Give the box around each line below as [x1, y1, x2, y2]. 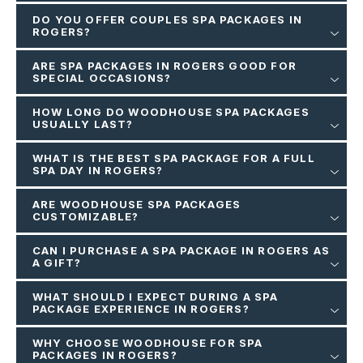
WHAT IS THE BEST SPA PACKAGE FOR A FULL [32, 152, 315, 165]
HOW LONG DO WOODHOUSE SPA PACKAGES [32, 105, 310, 119]
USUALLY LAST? [32, 117, 134, 131]
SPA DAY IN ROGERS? [32, 164, 164, 177]
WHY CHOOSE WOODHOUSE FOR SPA [32, 336, 263, 350]
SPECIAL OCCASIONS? [32, 71, 172, 85]
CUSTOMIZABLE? [32, 210, 139, 224]
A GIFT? [32, 256, 82, 270]
